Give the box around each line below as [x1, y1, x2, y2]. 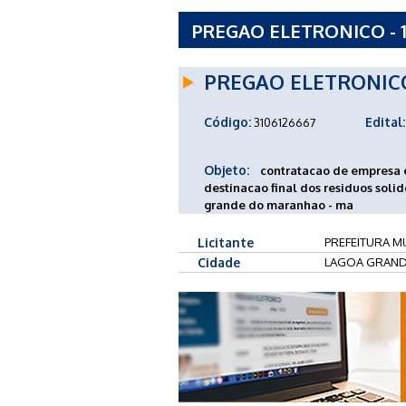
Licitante [198, 234, 254, 250]
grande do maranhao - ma [204, 197, 353, 212]
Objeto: [204, 161, 249, 178]
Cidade [198, 254, 240, 270]
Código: [204, 113, 251, 130]
